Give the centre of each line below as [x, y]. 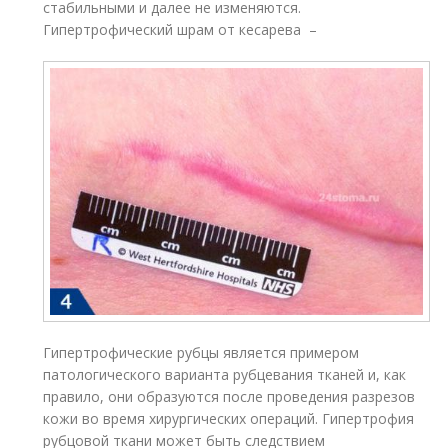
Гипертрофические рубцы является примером [201, 352]
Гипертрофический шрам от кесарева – [182, 29]
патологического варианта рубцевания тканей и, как [225, 374]
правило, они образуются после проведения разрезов [229, 396]
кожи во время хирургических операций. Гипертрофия [229, 418]
